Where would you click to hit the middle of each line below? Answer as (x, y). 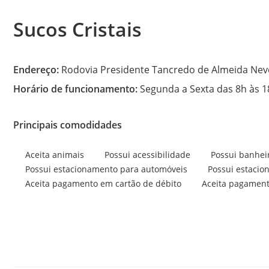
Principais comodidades (68, 125)
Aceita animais (55, 154)
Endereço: (36, 70)
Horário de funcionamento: (75, 89)
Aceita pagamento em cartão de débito (103, 183)
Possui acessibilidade (147, 154)
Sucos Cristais (77, 29)
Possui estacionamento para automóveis (106, 169)
